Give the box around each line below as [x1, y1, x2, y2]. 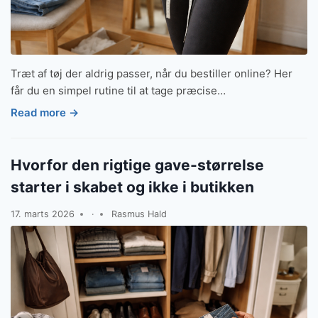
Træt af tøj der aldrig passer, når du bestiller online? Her [11, 66, 292, 80]
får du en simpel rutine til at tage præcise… [11, 83, 226, 97]
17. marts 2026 [11, 208, 75, 219]
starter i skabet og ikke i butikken [11, 178, 254, 197]
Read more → [11, 106, 79, 120]
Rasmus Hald [111, 208, 167, 219]
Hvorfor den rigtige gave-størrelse [11, 156, 264, 175]
